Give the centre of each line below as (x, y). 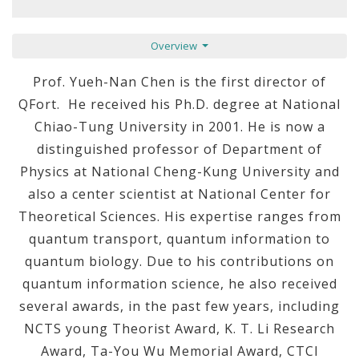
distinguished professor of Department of (179, 149)
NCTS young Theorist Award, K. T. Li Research (179, 329)
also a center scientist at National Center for (179, 194)
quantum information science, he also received (179, 284)
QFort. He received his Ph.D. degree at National (179, 105)
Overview (175, 46)
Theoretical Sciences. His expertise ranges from (179, 217)
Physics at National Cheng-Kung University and (179, 172)
